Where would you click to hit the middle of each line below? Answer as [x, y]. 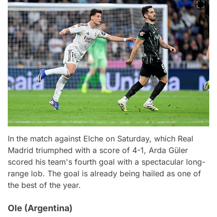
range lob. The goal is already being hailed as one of [104, 173]
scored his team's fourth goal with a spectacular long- [107, 162]
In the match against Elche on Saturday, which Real [101, 138]
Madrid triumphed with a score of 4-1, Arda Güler [98, 150]
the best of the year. [44, 185]
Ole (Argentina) [40, 208]
